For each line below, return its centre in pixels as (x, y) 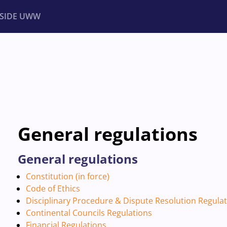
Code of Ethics (53, 188)
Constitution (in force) (67, 176)
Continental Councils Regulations (89, 213)
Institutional (43, 63)
